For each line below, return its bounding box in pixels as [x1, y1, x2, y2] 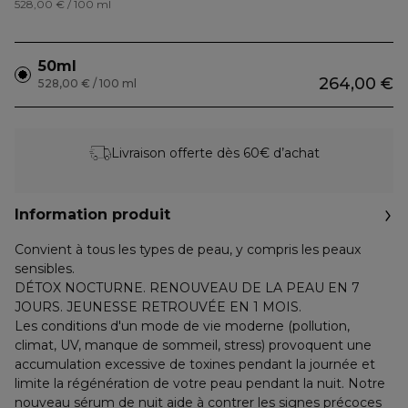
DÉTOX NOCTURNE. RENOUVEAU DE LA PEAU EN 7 [15, 280, 360, 296]
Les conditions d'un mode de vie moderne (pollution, [15, 318, 350, 334]
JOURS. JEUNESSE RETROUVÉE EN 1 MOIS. [15, 299, 301, 315]
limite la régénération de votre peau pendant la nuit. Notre [15, 375, 385, 392]
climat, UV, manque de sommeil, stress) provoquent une [15, 337, 372, 353]
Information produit [15, 206, 170, 223]
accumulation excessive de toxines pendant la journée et [15, 356, 375, 372]
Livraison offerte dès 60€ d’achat [110, 144, 320, 161]
